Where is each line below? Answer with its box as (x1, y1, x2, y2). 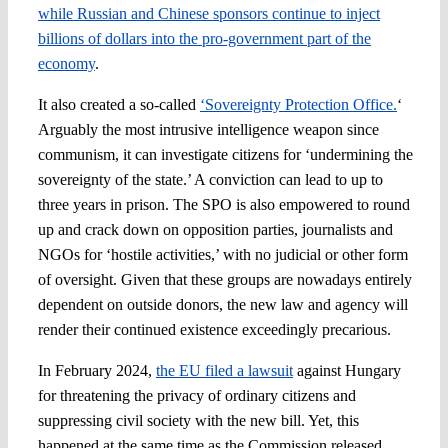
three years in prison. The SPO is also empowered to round (37, 195, 410, 213)
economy (37, 54, 95, 72)
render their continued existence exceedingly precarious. (37, 320, 391, 338)
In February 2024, (37, 361, 156, 379)
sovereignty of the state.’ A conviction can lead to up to (37, 170, 383, 188)
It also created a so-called (37, 95, 200, 113)
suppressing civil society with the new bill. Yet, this (37, 411, 359, 429)
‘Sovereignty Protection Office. (199, 95, 397, 113)
